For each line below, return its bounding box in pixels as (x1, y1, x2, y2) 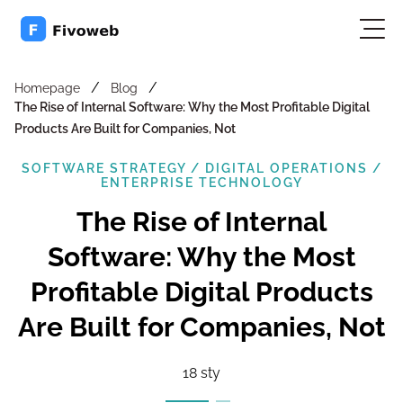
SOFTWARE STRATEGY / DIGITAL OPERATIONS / (21, 161, 382, 175)
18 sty (183, 364, 220, 381)
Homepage (23, 80, 80, 95)
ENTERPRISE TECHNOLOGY (100, 175, 303, 190)
